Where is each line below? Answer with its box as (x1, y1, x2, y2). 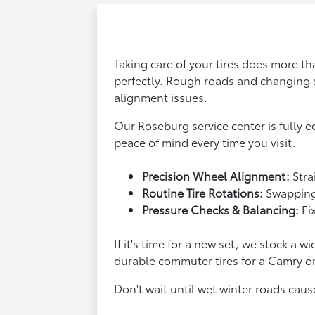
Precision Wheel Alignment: (142, 167, 290, 184)
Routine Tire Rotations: (142, 184, 264, 201)
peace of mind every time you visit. (114, 134, 297, 150)
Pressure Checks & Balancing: (142, 201, 300, 218)
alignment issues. (114, 89, 208, 105)
